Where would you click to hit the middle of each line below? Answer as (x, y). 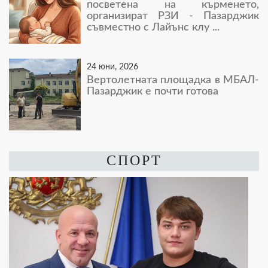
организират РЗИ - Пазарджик (173, 16)
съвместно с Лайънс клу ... (153, 27)
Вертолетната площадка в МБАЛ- (173, 80)
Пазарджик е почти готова (156, 91)
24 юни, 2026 (112, 66)
